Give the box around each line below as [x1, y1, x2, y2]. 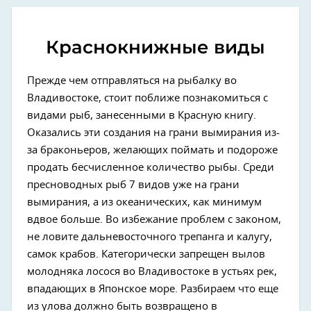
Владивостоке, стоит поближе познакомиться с [27, 92, 268, 103]
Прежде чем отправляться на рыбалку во [27, 75, 237, 86]
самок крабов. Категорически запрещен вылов [27, 249, 265, 260]
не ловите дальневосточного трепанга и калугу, [27, 231, 272, 242]
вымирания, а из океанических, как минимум [27, 196, 262, 208]
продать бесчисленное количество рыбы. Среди [27, 162, 274, 173]
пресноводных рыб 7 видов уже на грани [27, 179, 239, 190]
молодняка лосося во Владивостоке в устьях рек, [27, 266, 277, 277]
